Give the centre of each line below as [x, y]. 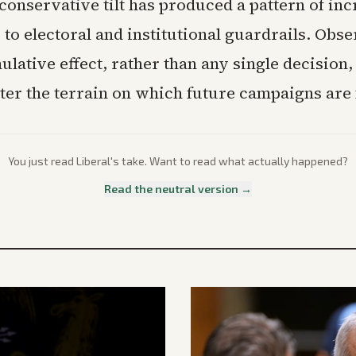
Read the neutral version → [178, 189]
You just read [42, 161]
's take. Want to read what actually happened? [229, 161]
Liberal [93, 161]
